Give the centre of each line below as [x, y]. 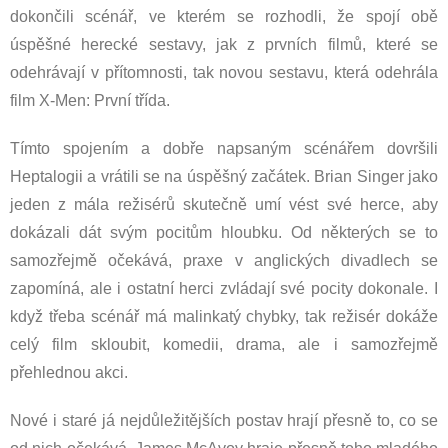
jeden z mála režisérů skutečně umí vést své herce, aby [224, 204]
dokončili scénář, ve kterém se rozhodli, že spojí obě [224, 16]
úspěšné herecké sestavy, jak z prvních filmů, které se [224, 44]
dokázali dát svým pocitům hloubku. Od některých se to [224, 232]
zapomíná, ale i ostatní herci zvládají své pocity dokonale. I [224, 288]
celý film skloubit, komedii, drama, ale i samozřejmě [224, 344]
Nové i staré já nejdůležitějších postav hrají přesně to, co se [224, 420]
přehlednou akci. [69, 372]
